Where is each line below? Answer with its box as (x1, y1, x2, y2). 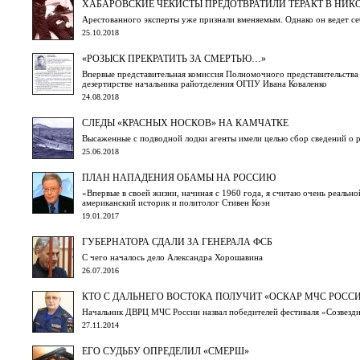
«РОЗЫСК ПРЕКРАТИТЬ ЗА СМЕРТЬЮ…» (82, 52, 266, 64)
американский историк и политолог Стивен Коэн (82, 197, 270, 207)
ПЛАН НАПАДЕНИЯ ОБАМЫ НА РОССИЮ (82, 171, 276, 183)
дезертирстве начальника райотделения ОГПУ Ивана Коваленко (82, 78, 327, 88)
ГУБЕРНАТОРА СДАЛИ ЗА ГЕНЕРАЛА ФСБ (82, 235, 272, 247)
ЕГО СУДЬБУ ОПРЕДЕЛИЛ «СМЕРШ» (82, 345, 249, 357)
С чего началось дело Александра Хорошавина (82, 252, 263, 262)
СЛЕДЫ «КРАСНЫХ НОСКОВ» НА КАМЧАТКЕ (82, 117, 288, 129)
